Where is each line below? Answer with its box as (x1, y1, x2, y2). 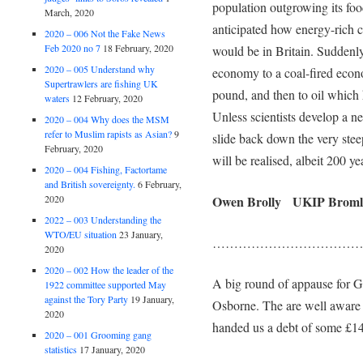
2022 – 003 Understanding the (45, 212, 162, 226)
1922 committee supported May (45, 277, 167, 291)
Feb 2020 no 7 (45, 41, 101, 54)
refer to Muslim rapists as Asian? (45, 126, 173, 140)
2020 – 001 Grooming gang (45, 327, 152, 341)
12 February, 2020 (72, 91, 143, 105)
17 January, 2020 (79, 342, 146, 356)
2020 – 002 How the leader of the (45, 263, 174, 276)
